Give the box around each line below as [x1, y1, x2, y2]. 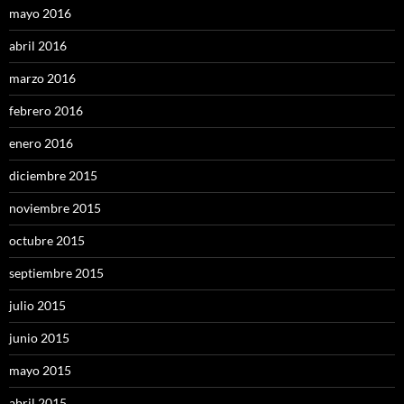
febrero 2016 [9, 102, 83, 118]
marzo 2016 [9, 69, 76, 86]
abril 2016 [9, 37, 67, 53]
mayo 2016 [9, 5, 71, 21]
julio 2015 [9, 297, 66, 313]
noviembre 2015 [9, 199, 101, 216]
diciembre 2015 [9, 167, 97, 183]
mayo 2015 [9, 362, 71, 378]
